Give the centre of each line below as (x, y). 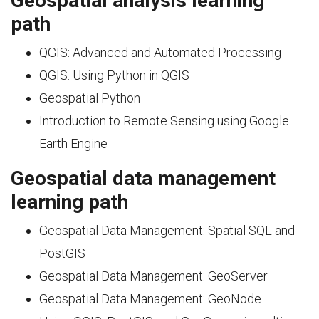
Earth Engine (73, 143)
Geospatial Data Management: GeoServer (153, 276)
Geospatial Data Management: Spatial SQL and (167, 230)
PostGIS (62, 253)
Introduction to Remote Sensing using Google (164, 121)
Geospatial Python (90, 98)
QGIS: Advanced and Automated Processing (160, 52)
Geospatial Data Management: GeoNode (150, 299)
